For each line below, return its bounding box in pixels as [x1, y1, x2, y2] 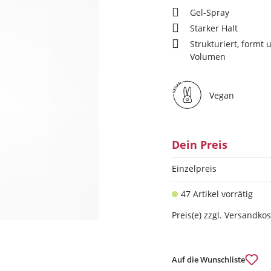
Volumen [190, 51, 226, 62]
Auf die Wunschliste [172, 253, 245, 265]
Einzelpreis [172, 163, 217, 174]
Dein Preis [172, 137, 227, 152]
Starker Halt [190, 22, 238, 34]
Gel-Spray [190, 7, 229, 18]
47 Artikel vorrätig [181, 188, 253, 200]
